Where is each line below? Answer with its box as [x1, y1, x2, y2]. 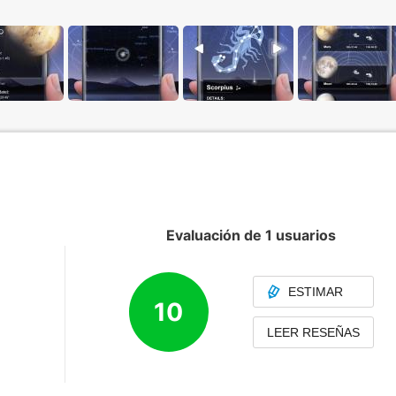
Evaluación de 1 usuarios [166, 226, 336, 244]
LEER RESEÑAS [266, 325, 360, 339]
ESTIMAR [287, 285, 343, 299]
